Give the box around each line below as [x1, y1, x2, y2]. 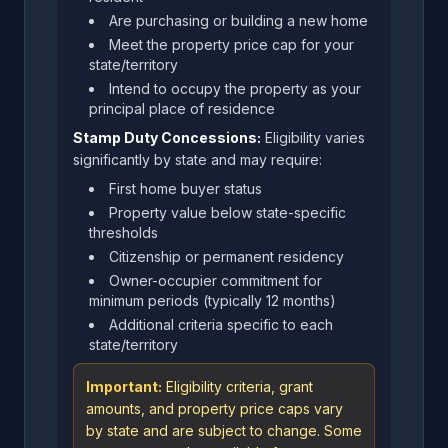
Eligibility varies [261, 129, 365, 146]
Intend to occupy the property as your [109, 80, 361, 97]
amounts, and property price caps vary [86, 400, 343, 417]
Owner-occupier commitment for [109, 272, 322, 289]
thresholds [89, 224, 158, 241]
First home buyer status [109, 180, 262, 197]
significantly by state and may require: [73, 151, 322, 168]
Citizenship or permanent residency [109, 248, 344, 265]
